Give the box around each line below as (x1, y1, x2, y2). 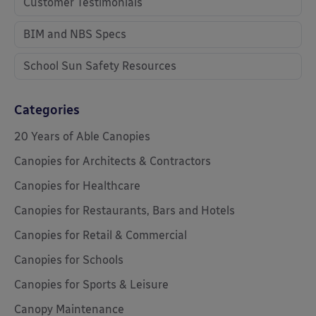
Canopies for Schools (14, 253, 123, 267)
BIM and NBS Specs (23, 28, 126, 41)
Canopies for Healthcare (14, 179, 140, 193)
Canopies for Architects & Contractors (14, 154, 211, 168)
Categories (14, 102, 80, 118)
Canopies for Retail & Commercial (14, 229, 187, 242)
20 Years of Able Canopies (14, 130, 150, 143)
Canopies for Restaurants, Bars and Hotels (14, 204, 235, 217)
